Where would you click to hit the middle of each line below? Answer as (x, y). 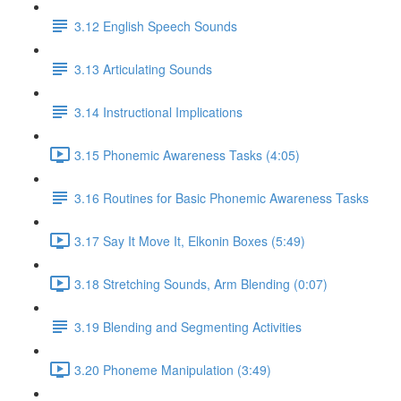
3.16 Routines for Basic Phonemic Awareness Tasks (222, 197)
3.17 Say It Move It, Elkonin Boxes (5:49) (190, 240)
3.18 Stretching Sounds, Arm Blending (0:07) (201, 283)
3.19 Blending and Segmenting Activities (188, 326)
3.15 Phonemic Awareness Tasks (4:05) (187, 154)
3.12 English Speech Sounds (156, 26)
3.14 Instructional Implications (158, 111)
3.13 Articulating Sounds (143, 68)
